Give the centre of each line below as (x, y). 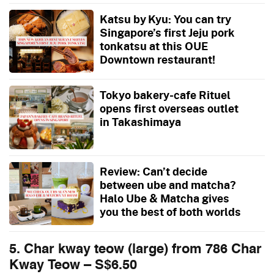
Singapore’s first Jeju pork (167, 32)
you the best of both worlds (170, 211)
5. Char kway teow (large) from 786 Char (135, 250)
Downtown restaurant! (157, 59)
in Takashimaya (140, 122)
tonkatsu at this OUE (154, 46)
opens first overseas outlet (169, 109)
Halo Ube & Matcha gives (164, 198)
